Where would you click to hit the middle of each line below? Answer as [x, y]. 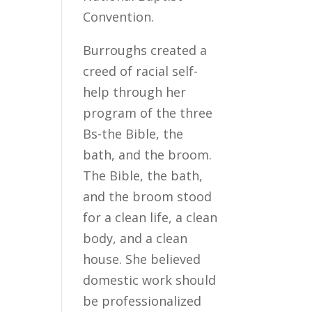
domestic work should [150, 280]
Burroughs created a [145, 50]
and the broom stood [148, 196]
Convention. [119, 17]
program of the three [148, 113]
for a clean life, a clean [150, 217]
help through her [135, 92]
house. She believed [142, 259]
